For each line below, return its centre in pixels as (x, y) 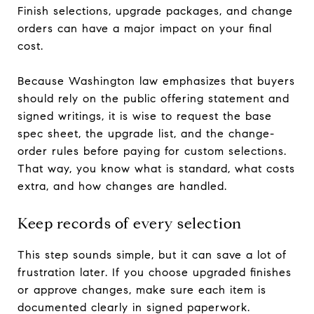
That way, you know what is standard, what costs (156, 168)
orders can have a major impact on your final (145, 28)
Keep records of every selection (130, 223)
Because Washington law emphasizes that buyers (156, 81)
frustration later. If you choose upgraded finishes (155, 272)
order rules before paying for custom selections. (152, 151)
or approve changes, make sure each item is (142, 289)
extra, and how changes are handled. (122, 186)
